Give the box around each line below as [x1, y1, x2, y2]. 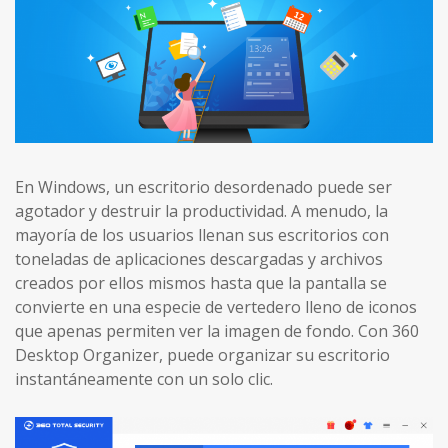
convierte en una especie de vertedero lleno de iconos [15, 296, 417, 318]
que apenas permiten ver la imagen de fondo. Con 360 [15, 320, 419, 342]
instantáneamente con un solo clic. [15, 368, 273, 390]
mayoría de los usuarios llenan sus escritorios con [15, 224, 389, 246]
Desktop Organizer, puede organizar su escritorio [15, 344, 390, 366]
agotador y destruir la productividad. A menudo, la [15, 200, 388, 222]
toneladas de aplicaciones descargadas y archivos [15, 248, 383, 270]
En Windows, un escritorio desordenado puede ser [15, 176, 392, 198]
